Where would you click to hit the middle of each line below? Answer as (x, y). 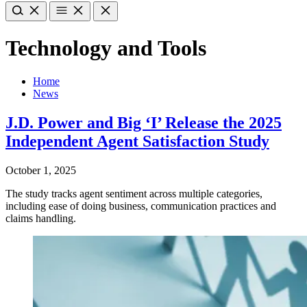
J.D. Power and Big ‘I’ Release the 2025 (144, 123)
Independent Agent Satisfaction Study (137, 142)
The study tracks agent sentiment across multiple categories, (134, 194)
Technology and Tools (106, 48)
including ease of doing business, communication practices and (141, 206)
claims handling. (41, 219)
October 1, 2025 (41, 171)
